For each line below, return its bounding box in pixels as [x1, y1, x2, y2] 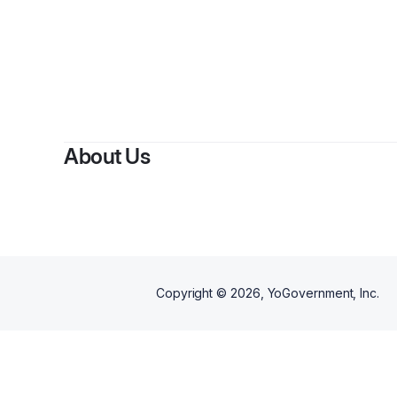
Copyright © [156, 285, 230, 300]
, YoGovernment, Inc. [260, 285, 379, 300]
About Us [64, 144, 150, 169]
